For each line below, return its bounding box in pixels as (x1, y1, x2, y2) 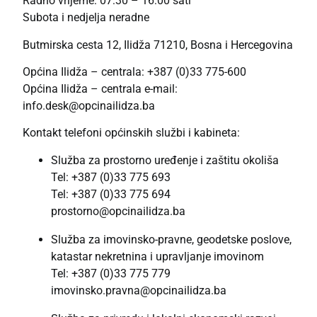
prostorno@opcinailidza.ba (51, 204, 185, 218)
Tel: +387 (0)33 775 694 (51, 187, 171, 201)
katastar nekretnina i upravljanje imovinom (51, 249, 264, 263)
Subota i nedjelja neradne (23, 11, 149, 25)
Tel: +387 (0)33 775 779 (51, 266, 171, 280)
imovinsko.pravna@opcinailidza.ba (51, 283, 226, 297)
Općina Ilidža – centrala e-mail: (23, 82, 178, 96)
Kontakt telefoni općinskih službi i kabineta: (23, 126, 240, 140)
